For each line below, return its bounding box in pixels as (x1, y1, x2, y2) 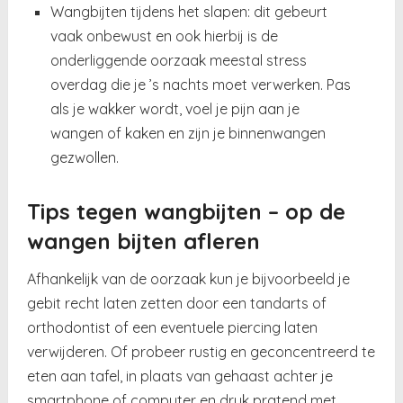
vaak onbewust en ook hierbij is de (49, 27, 278, 46)
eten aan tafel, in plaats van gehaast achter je (27, 367, 334, 386)
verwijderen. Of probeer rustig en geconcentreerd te (27, 343, 376, 362)
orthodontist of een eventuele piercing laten (27, 318, 318, 337)
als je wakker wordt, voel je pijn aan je (49, 100, 300, 119)
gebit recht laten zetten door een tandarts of (27, 294, 327, 313)
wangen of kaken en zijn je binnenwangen (49, 124, 326, 143)
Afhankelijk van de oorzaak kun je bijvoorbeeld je (27, 270, 351, 289)
